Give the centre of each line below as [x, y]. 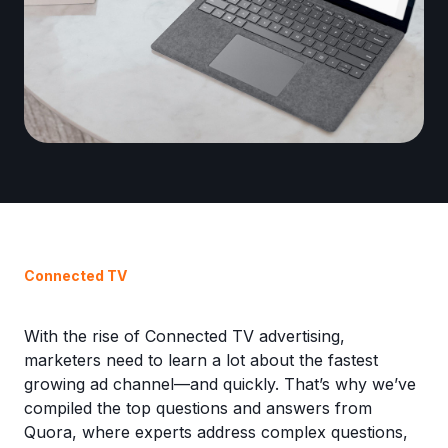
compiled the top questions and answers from [198, 408]
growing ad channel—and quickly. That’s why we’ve [220, 384]
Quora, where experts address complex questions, [216, 432]
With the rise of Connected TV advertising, [184, 336]
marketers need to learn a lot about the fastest [201, 360]
